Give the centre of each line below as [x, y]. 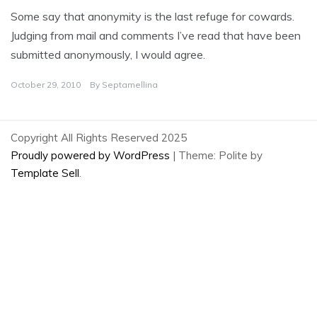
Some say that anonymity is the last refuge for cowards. [152, 17]
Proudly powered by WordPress [92, 156]
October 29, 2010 [46, 85]
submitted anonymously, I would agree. [108, 55]
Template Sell [45, 173]
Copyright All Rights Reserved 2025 [99, 138]
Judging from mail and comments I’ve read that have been [156, 36]
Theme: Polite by [220, 156]
